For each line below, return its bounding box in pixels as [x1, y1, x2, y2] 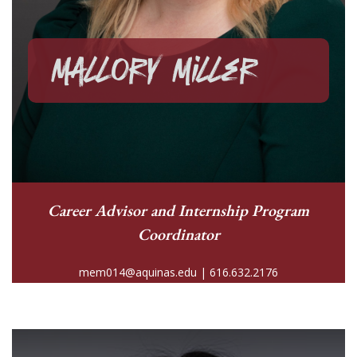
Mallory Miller [52, 46, 257, 94]
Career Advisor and [48, 199, 178, 221]
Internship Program [178, 199, 309, 221]
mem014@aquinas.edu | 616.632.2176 [79, 264, 278, 280]
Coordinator [137, 223, 220, 245]
